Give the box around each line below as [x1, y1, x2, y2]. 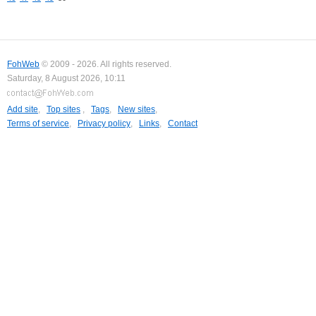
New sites [118, 104, 155, 114]
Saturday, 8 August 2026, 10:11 [7, 73, 126, 83]
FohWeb [7, 59, 39, 69]
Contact [168, 119, 197, 128]
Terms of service [7, 119, 69, 128]
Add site [7, 104, 38, 114]
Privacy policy [78, 119, 130, 128]
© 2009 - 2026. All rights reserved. [39, 59, 171, 69]
